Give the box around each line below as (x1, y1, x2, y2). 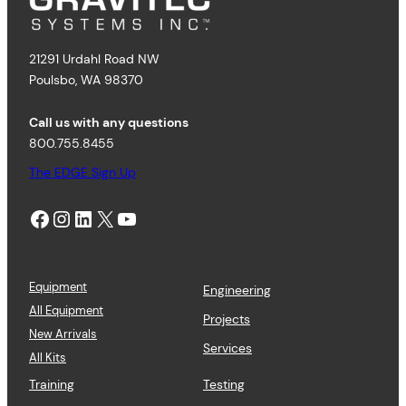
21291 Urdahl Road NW (29, 50, 159, 67)
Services (203, 339, 252, 356)
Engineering (203, 281, 271, 298)
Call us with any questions (29, 113, 188, 130)
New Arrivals (29, 325, 97, 342)
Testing (203, 375, 245, 392)
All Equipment (29, 302, 103, 318)
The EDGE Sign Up (29, 163, 136, 180)
